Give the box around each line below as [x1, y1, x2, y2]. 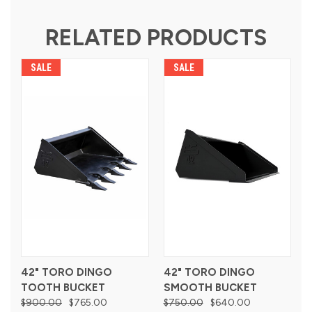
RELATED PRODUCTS [45, 24, 267, 51]
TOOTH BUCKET [21, 281, 105, 294]
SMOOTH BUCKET [163, 281, 257, 294]
